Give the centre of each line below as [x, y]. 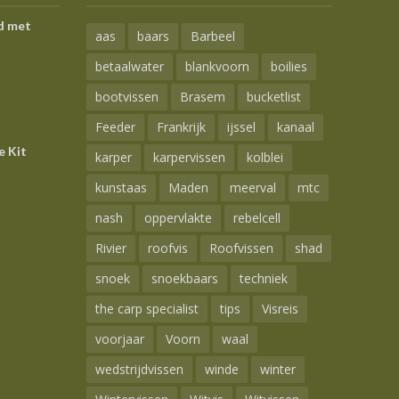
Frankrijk [181, 126]
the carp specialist [147, 308]
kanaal [295, 126]
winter [277, 369]
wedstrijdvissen [139, 369]
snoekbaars [184, 278]
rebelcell [256, 217]
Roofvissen [241, 248]
